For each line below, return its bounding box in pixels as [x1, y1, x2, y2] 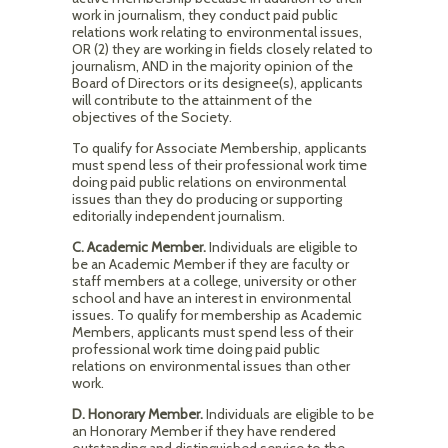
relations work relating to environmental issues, [72, 23, 362, 41]
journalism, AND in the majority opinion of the [72, 57, 353, 75]
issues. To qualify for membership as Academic [72, 306, 362, 324]
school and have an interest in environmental [72, 289, 351, 307]
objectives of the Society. [72, 108, 232, 126]
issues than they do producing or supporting [72, 190, 342, 208]
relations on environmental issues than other [72, 357, 350, 375]
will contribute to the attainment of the [72, 91, 312, 109]
